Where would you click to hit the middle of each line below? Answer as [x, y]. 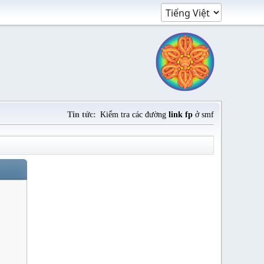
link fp [181, 114]
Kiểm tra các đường [134, 114]
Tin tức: [82, 114]
